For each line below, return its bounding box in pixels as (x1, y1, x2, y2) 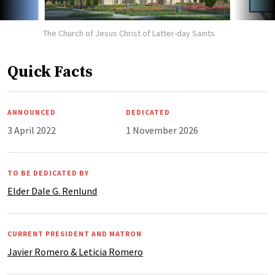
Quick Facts (7, 63, 93, 82)
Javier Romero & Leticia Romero (7, 246, 143, 258)
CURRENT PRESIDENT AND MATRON (7, 229, 142, 239)
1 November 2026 (125, 124, 198, 137)
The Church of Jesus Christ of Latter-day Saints (43, 28, 215, 39)
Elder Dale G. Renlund (7, 185, 97, 198)
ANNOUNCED (7, 107, 56, 117)
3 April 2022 (7, 124, 56, 137)
